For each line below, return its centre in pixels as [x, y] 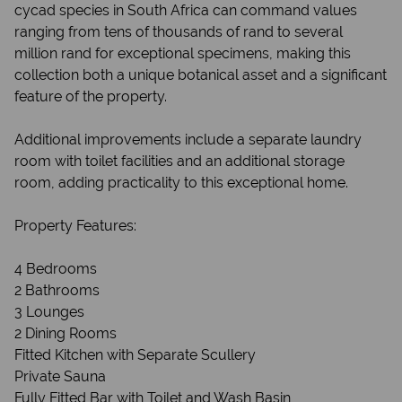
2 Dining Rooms [66, 333]
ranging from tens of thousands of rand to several [179, 32]
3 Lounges [49, 312]
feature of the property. [91, 96]
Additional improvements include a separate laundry [188, 140]
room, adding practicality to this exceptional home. [181, 183]
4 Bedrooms [56, 269]
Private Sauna [60, 376]
